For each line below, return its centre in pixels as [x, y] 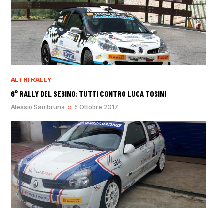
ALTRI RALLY [31, 79]
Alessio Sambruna [38, 107]
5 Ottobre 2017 [96, 107]
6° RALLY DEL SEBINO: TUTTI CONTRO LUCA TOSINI [89, 93]
